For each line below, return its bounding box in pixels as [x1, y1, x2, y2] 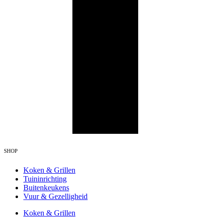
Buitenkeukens [23, 183, 69, 192]
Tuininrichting [23, 175, 67, 183]
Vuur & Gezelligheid [23, 192, 88, 201]
